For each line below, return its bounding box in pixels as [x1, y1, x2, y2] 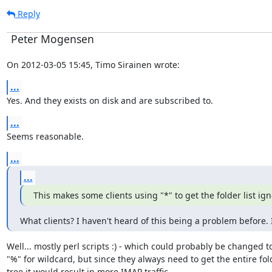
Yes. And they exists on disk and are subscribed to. [6, 94, 213, 106]
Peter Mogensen [10, 31, 94, 46]
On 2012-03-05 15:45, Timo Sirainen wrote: [6, 58, 180, 70]
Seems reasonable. [6, 130, 84, 142]
